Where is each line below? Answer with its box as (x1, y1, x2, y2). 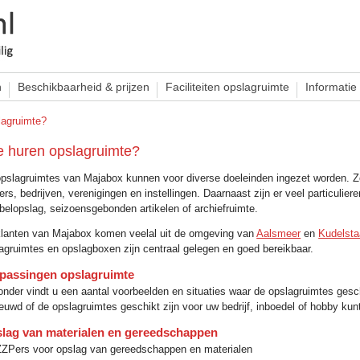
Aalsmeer (256, 227, 301, 239)
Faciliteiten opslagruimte (166, 80, 289, 93)
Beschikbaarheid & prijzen (18, 80, 149, 93)
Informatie (305, 80, 357, 93)
